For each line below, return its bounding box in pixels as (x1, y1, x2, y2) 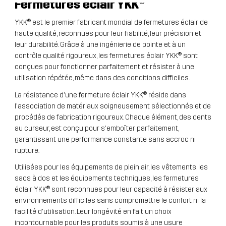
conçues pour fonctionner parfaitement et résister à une (14, 63, 194, 72)
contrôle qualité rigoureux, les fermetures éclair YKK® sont (14, 51, 198, 61)
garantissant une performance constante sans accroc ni (14, 135, 196, 144)
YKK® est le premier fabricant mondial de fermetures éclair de (14, 18, 208, 27)
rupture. (14, 146, 39, 155)
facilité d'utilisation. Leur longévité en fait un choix (14, 207, 172, 216)
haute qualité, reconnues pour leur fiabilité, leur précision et (14, 29, 201, 38)
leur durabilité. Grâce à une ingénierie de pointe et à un (14, 40, 186, 49)
